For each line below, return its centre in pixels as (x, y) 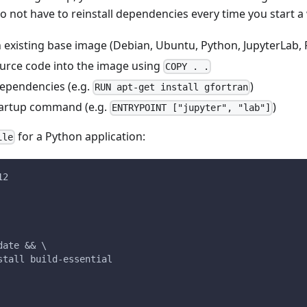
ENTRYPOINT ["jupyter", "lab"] (192, 108)
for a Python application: (81, 136)
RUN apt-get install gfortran (172, 87)
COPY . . (187, 67)
